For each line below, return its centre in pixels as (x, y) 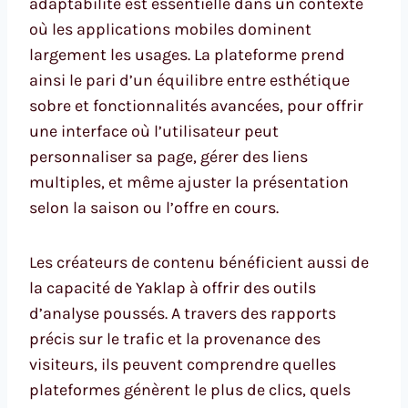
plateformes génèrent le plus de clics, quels (190, 389)
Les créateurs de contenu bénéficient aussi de (199, 262)
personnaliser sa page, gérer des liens (168, 156)
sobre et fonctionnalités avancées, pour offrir (196, 105)
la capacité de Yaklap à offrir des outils (173, 287)
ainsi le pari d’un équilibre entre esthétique (189, 80)
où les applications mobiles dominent (170, 29)
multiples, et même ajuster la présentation (189, 182)
